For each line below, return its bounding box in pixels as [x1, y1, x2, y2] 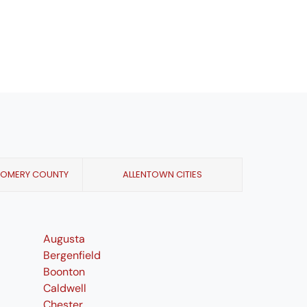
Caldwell [42, 281, 87, 295]
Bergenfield [42, 248, 101, 262]
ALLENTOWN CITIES [123, 168, 203, 181]
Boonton [42, 265, 86, 279]
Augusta [42, 232, 86, 246]
